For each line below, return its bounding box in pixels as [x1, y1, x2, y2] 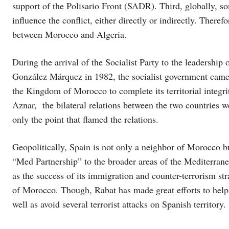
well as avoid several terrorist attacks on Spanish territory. [12, 198, 226, 210]
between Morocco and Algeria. [12, 28, 127, 40]
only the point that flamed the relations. [12, 113, 158, 125]
